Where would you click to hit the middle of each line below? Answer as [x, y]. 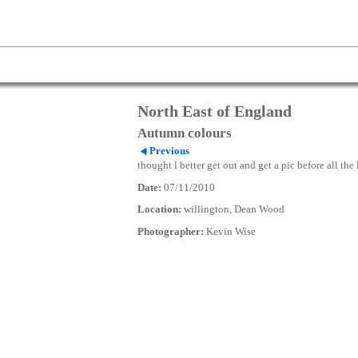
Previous [169, 151]
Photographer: [171, 232]
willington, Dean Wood [233, 210]
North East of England [215, 111]
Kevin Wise [230, 232]
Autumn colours [185, 133]
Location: [159, 210]
